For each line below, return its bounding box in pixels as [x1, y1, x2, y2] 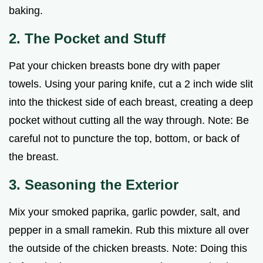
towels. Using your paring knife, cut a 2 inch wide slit [9, 77, 253, 90]
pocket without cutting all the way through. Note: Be [9, 114, 249, 126]
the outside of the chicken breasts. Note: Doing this [9, 242, 247, 254]
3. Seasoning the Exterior [9, 176, 178, 193]
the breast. [9, 150, 59, 163]
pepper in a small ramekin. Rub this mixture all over [9, 224, 249, 236]
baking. [9, 4, 43, 16]
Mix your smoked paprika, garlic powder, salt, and [9, 205, 240, 218]
